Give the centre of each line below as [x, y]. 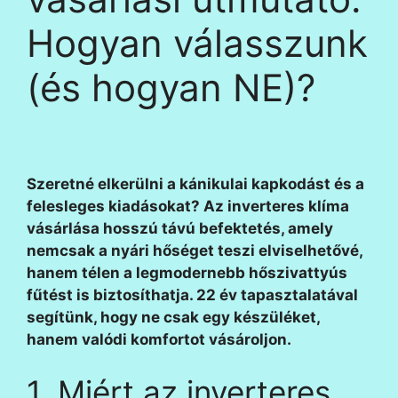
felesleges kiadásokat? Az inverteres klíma [188, 206]
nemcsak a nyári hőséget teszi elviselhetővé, [195, 250]
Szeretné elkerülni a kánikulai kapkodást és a [195, 183]
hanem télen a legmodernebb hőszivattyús [187, 272]
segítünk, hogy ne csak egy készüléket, [173, 317]
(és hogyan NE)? [171, 88]
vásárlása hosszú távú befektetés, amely [180, 228]
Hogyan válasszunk [197, 43]
